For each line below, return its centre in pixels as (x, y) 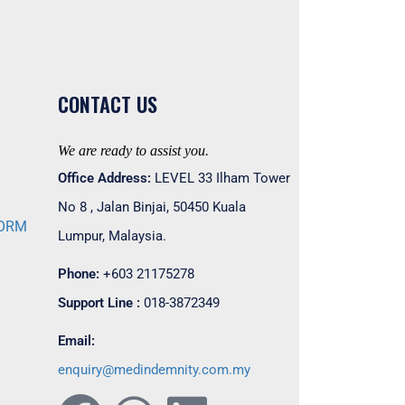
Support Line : (100, 303)
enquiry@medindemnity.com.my (154, 370)
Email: (76, 341)
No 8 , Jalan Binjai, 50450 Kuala (151, 207)
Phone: (78, 274)
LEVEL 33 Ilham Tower (220, 178)
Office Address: (104, 178)
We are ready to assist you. (133, 151)
